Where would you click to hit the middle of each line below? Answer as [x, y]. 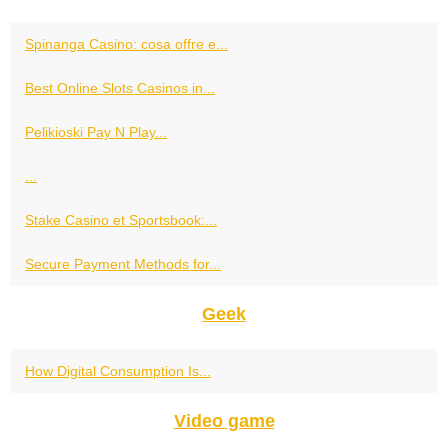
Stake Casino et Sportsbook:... [121, 220]
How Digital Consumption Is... [118, 371]
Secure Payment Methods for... [123, 264]
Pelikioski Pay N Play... [96, 132]
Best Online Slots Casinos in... [120, 88]
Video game [224, 421]
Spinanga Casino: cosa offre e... [126, 44]
